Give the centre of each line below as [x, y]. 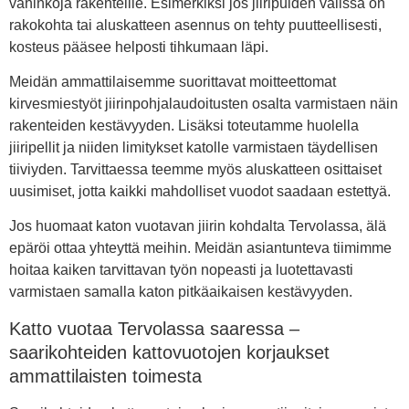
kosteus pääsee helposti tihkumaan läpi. [139, 47]
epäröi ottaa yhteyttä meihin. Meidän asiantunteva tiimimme [200, 248]
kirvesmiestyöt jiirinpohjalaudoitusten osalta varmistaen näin [204, 104]
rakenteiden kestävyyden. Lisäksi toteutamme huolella [184, 126]
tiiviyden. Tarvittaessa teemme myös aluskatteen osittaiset [195, 170]
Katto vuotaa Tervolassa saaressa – [154, 328]
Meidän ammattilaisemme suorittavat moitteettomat [173, 82]
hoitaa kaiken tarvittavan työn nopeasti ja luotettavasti [181, 270]
